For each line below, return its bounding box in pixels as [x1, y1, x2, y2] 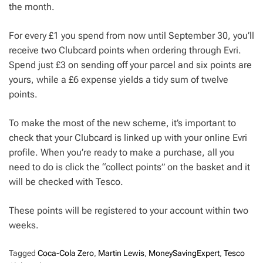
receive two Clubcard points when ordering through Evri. [9, 45, 241, 56]
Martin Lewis [98, 248, 144, 258]
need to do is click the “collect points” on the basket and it [9, 161, 250, 173]
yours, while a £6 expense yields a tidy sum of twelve [9, 74, 228, 86]
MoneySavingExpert [149, 248, 220, 258]
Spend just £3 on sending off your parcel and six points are [9, 59, 252, 71]
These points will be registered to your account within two [9, 205, 248, 217]
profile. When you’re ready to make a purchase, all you [9, 147, 234, 159]
